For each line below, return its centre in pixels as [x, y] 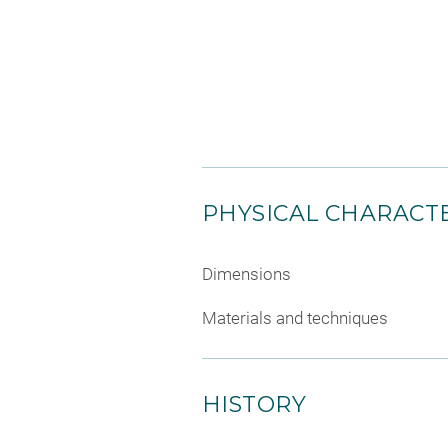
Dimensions [246, 274]
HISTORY [254, 404]
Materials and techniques [295, 317]
